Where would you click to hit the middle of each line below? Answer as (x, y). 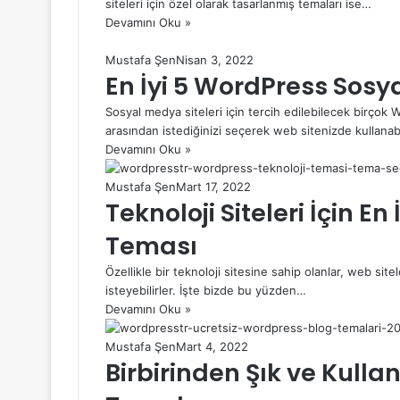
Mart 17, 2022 (213, 186)
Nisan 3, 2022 (215, 59)
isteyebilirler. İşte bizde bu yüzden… (206, 290)
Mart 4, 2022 (212, 346)
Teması (151, 246)
